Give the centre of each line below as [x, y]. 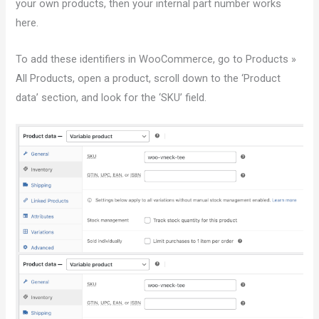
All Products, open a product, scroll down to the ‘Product [148, 78]
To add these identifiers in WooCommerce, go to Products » [156, 59]
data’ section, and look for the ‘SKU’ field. [111, 97]
